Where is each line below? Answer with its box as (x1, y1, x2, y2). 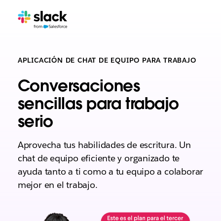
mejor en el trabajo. (17, 179, 98, 190)
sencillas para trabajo (17, 93, 179, 113)
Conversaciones (17, 75, 140, 96)
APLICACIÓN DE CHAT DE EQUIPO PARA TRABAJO (17, 56, 196, 65)
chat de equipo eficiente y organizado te (17, 152, 180, 164)
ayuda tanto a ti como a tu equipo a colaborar (17, 166, 204, 177)
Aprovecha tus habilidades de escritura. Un (17, 139, 191, 150)
